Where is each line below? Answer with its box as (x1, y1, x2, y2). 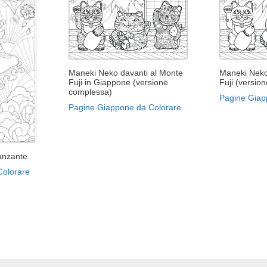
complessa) (68, 86, 112, 97)
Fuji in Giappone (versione (68, 77, 168, 87)
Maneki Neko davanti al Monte (68, 67, 183, 77)
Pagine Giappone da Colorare (68, 102, 181, 112)
